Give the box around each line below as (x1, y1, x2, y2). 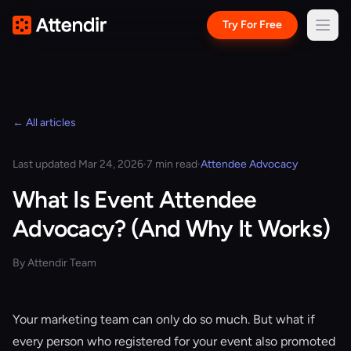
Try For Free (223, 18, 282, 31)
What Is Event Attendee (13, 185, 257, 214)
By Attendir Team (13, 256, 96, 270)
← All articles (13, 116, 76, 129)
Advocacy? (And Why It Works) (13, 214, 330, 243)
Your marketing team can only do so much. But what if (13, 312, 315, 327)
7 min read (147, 157, 197, 171)
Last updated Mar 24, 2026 (13, 157, 143, 171)
